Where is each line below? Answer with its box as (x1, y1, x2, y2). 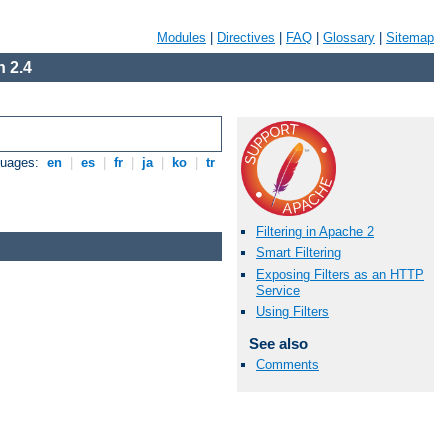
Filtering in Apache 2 (256, 224, 374, 240)
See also (248, 334, 308, 352)
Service (256, 282, 300, 298)
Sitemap (386, 30, 434, 45)
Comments (256, 356, 319, 372)
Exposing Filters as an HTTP (256, 266, 424, 282)
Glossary (323, 30, 375, 45)
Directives (217, 30, 275, 45)
